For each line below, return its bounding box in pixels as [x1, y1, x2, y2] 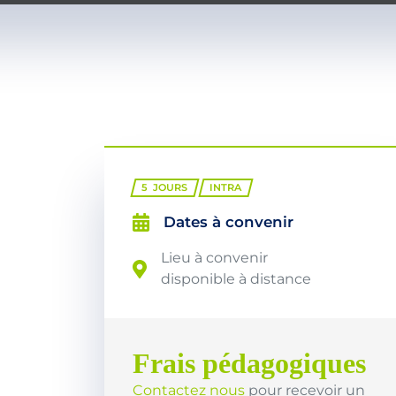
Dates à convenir [163, 213, 293, 232]
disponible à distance [161, 270, 311, 288]
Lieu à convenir [161, 249, 268, 267]
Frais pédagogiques [133, 347, 366, 380]
